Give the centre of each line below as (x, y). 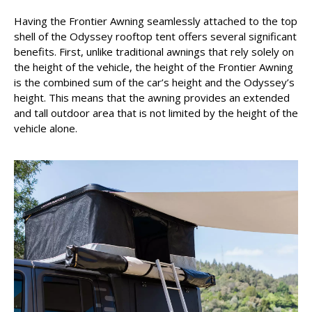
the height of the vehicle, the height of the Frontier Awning (154, 67)
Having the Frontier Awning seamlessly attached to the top (156, 21)
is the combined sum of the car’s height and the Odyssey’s (154, 82)
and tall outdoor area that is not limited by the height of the (156, 112)
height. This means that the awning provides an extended (152, 97)
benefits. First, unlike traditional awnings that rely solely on (154, 51)
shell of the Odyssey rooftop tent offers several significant (155, 36)
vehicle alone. (46, 128)
